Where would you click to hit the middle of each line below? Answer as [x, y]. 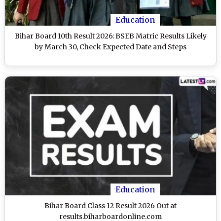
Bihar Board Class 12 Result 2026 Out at [110, 205]
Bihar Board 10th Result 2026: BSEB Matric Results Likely [110, 36]
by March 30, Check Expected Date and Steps [110, 47]
